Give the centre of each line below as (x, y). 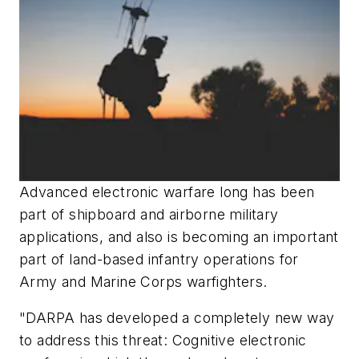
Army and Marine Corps (103, 281)
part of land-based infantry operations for (159, 259)
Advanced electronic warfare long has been (167, 192)
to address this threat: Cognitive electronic (163, 341)
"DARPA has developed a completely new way (177, 318)
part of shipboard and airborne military (149, 214)
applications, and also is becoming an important (179, 236)
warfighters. (227, 281)
